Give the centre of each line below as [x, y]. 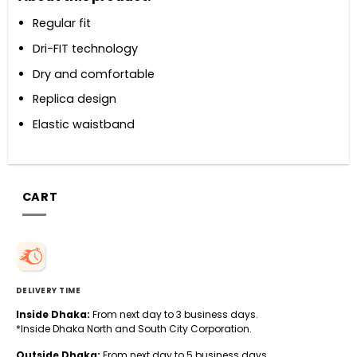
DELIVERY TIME [48, 290]
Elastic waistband [84, 124]
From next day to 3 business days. [174, 314]
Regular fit [62, 24]
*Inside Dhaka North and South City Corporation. [133, 328]
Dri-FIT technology [86, 48]
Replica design [75, 99]
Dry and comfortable [94, 74]
